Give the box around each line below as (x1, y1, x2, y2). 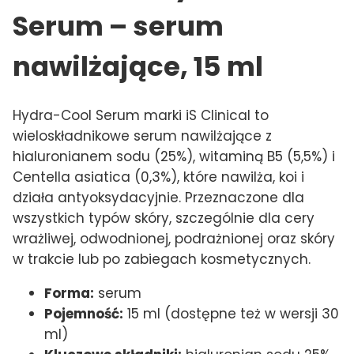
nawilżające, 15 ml (13, 47, 263, 85)
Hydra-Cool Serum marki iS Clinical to (13, 105, 269, 125)
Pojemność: (44, 303, 123, 323)
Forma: (44, 283, 94, 303)
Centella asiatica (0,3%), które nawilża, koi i (13, 167, 304, 186)
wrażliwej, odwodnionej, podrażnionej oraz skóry (13, 228, 335, 248)
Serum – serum (13, 6, 224, 45)
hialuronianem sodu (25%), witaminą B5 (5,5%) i (13, 146, 335, 166)
